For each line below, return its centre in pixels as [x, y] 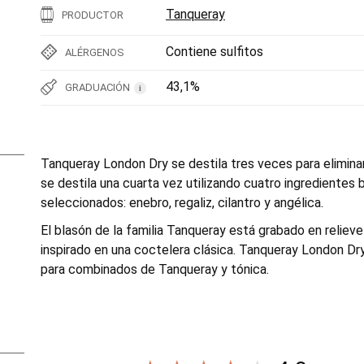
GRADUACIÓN [97, 87]
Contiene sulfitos [214, 52]
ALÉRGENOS [95, 52]
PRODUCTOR [93, 15]
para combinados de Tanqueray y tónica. [155, 269]
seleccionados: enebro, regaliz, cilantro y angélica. [182, 203]
